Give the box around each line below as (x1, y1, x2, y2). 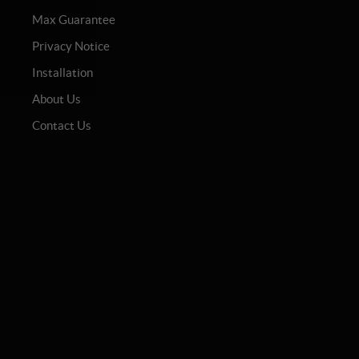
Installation (31, 66, 93, 80)
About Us (31, 92, 81, 107)
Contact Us (31, 119, 91, 133)
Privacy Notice (31, 39, 110, 54)
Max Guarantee (31, 13, 115, 27)
